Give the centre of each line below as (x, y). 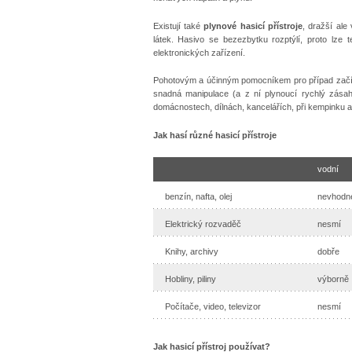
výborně (333, 279)
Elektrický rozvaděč (203, 224)
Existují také (178, 26)
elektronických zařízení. (199, 52)
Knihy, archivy (191, 251)
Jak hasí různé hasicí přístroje (214, 135)
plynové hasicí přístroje (253, 26)
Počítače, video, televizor (213, 306)
